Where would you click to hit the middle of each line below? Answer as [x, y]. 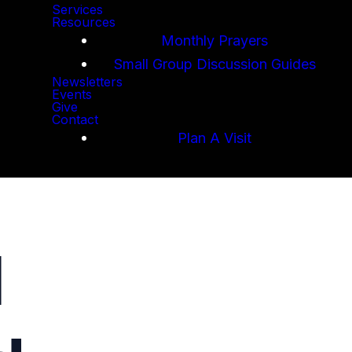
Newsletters [87, 82]
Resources [84, 22]
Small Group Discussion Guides [214, 63]
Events [72, 94]
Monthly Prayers [214, 40]
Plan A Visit [214, 137]
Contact [75, 119]
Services [77, 9]
